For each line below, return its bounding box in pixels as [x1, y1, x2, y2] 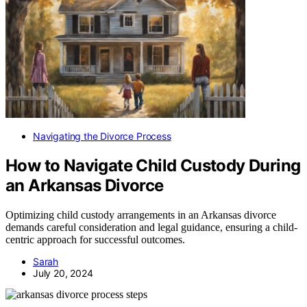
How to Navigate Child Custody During [5, 155, 301, 175]
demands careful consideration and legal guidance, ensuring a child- [5, 221, 297, 233]
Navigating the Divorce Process [33, 130, 171, 142]
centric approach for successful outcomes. [5, 233, 185, 245]
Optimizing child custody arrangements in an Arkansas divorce [5, 208, 276, 221]
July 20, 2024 [33, 267, 93, 279]
